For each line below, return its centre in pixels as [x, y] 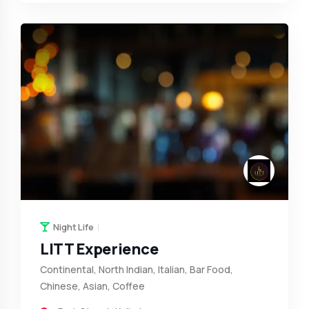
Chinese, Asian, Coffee [92, 286]
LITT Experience [99, 249]
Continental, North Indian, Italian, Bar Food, [137, 270]
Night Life [73, 227]
